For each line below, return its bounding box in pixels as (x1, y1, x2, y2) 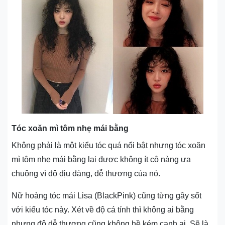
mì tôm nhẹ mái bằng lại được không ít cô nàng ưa (12, 155, 191, 164)
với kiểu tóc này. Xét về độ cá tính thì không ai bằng (12, 205, 194, 214)
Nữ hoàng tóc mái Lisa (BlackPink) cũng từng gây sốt (12, 191, 201, 200)
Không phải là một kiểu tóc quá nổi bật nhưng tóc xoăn (12, 141, 205, 150)
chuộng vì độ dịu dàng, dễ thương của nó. (12, 169, 160, 178)
